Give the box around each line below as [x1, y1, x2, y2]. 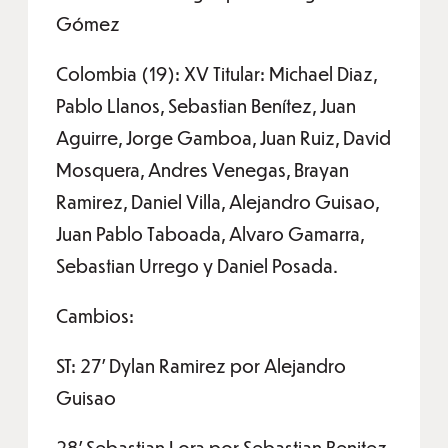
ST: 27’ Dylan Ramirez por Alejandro [56, 354, 346, 377]
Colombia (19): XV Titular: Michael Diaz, [56, 62, 377, 85]
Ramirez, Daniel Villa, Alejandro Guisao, [56, 190, 379, 213]
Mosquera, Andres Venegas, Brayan [56, 158, 349, 181]
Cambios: [56, 304, 134, 327]
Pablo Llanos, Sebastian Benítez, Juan [56, 94, 356, 117]
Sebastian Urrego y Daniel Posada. [56, 254, 338, 277]
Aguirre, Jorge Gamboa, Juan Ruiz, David [56, 126, 391, 149]
